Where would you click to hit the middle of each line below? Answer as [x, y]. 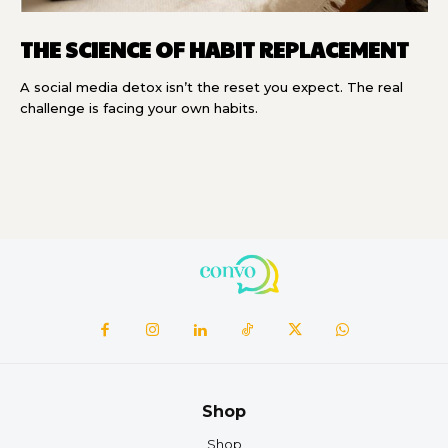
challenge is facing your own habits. [139, 108]
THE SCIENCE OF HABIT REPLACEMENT [214, 50]
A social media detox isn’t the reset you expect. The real [211, 87]
